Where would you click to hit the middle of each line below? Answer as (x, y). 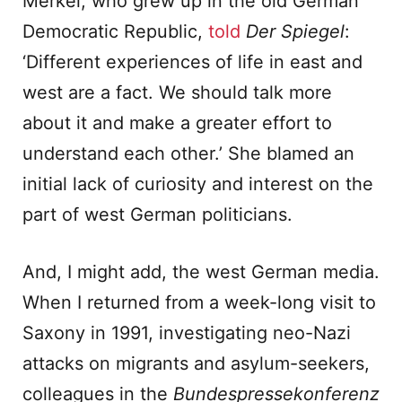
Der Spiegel (295, 31)
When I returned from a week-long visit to (199, 302)
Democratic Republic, (115, 31)
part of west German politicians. (157, 214)
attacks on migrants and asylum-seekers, (196, 363)
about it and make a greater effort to (177, 123)
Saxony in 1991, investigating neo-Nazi (187, 333)
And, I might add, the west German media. (201, 272)
